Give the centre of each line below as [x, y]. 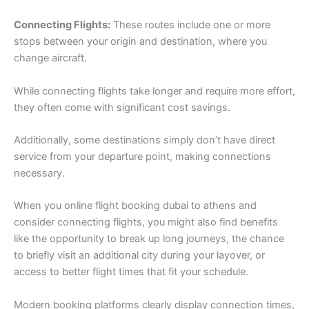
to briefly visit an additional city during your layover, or [139, 256]
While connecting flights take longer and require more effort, [154, 91]
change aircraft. [50, 58]
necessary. [39, 173]
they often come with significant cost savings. [122, 107]
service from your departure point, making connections [142, 157]
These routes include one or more [190, 25]
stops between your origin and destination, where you [140, 42]
